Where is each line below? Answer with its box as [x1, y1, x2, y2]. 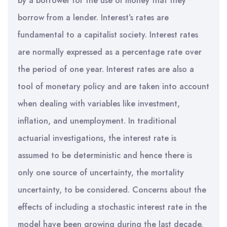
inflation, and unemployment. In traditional [18, 115, 176, 127]
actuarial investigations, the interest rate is [18, 132, 176, 144]
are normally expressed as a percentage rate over [18, 46, 202, 58]
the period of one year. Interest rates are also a [18, 63, 194, 75]
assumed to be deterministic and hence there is [18, 149, 192, 161]
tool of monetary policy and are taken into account [18, 81, 209, 92]
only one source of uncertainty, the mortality [18, 167, 184, 178]
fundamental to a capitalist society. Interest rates [18, 29, 198, 41]
